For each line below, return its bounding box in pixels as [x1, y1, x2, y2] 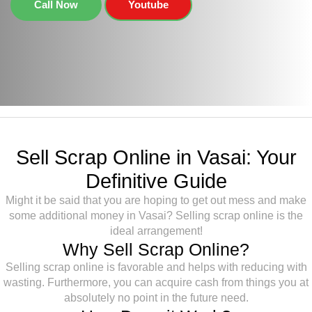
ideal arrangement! [109, 225, 203, 237]
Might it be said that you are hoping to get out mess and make [6, 194, 306, 206]
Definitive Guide [85, 170, 227, 192]
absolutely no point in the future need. [63, 292, 249, 304]
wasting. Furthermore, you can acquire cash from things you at [3, 276, 309, 288]
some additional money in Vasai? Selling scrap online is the [9, 210, 303, 221]
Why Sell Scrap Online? [63, 240, 249, 259]
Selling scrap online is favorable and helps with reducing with [5, 261, 307, 273]
